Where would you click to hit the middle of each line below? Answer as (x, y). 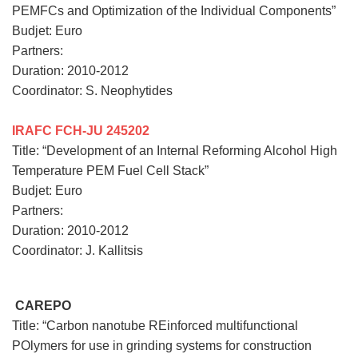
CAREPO (43, 305)
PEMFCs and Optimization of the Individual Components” (174, 10)
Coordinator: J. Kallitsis (78, 250)
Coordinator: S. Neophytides (92, 90)
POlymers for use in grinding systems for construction (162, 345)
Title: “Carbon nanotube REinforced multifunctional (155, 325)
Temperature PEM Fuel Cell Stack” (110, 170)
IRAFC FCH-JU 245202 (81, 130)
